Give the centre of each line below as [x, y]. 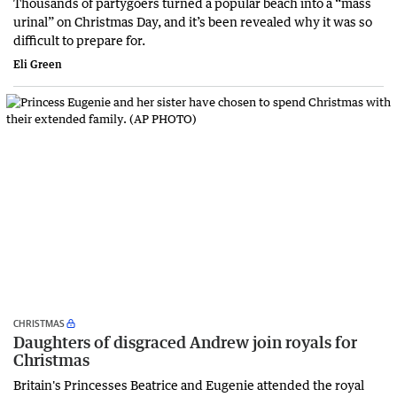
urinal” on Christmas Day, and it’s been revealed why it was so [193, 22]
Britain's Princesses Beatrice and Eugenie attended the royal [189, 385]
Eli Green [38, 65]
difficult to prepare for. [79, 40]
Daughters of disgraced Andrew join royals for [185, 343]
